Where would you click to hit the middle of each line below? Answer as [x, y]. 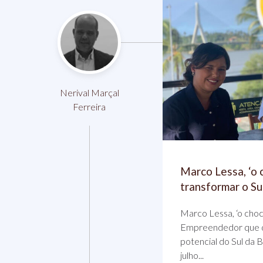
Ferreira [89, 107]
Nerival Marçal [89, 92]
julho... [192, 255]
